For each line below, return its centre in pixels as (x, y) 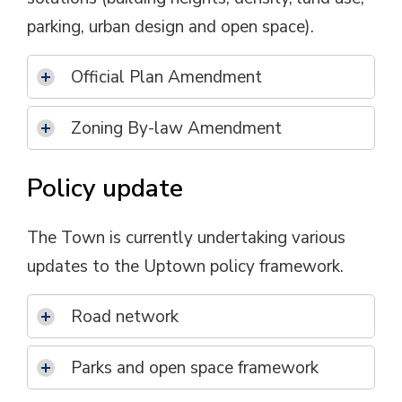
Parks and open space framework (195, 368)
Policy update (105, 188)
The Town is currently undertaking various (186, 238)
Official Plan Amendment (166, 77)
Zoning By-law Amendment (176, 128)
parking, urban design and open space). (170, 27)
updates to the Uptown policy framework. (185, 267)
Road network (125, 317)
